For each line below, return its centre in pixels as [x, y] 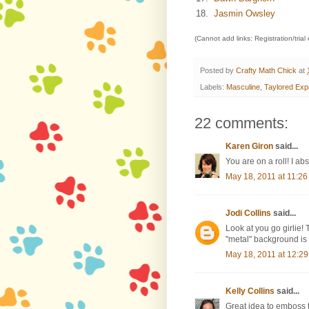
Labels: [213, 87]
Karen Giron [249, 147]
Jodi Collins [248, 213]
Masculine [243, 87]
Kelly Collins [250, 291]
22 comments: [241, 123]
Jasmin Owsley [245, 14]
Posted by [218, 70]
